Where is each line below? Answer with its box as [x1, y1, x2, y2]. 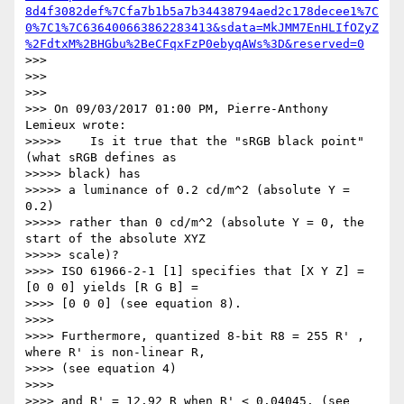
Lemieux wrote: [25, 118, 126, 133]
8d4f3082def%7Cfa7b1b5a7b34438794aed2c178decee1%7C [25, 5, 379, 19]
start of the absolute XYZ [25, 232, 206, 246]
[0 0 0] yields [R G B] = [25, 280, 198, 295]
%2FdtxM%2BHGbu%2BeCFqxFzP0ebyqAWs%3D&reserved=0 [25, 37, 364, 51]
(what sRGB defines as [25, 151, 177, 165]
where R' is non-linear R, [25, 345, 206, 360]
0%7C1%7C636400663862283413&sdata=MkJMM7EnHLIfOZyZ [25, 21, 379, 35]
